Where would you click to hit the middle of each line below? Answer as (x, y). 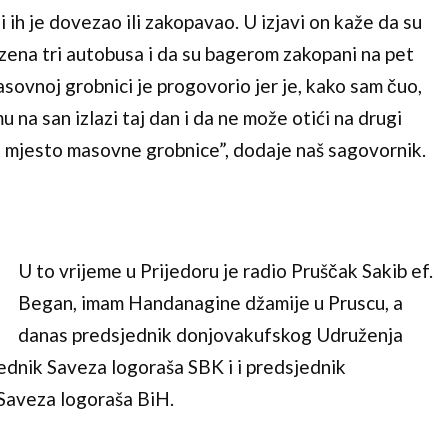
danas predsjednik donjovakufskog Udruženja (210, 335)
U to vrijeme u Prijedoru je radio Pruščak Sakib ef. (225, 271)
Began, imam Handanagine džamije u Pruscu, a (210, 303)
